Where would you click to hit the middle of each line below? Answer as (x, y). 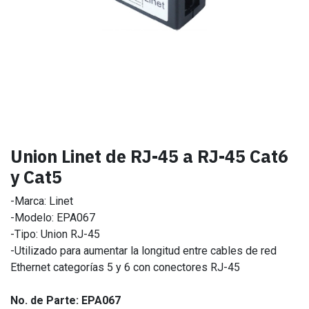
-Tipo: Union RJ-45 (55, 234)
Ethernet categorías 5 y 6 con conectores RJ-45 (125, 267)
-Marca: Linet (42, 201)
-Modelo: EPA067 (53, 217)
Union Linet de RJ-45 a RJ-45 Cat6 (149, 156)
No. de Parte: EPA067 (66, 300)
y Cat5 (36, 177)
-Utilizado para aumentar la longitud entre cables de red (143, 250)
